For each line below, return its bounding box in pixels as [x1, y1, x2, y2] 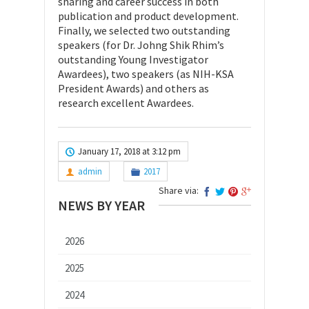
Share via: [159, 183, 199, 197]
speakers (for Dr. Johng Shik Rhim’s [58, 37, 224, 52]
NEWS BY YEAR [58, 196, 145, 214]
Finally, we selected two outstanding [58, 23, 230, 37]
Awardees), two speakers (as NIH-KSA [58, 66, 234, 81]
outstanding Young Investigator [58, 52, 208, 66]
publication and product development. [58, 8, 239, 23]
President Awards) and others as [58, 81, 209, 95]
